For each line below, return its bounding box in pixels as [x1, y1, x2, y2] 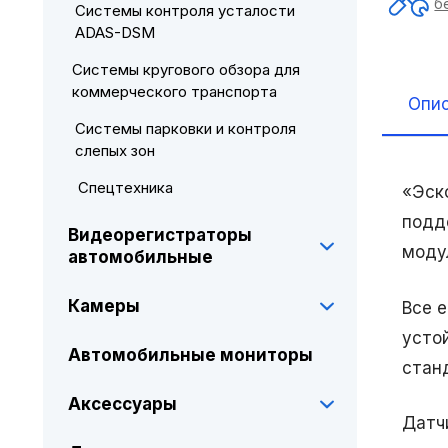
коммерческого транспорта [71, 82, 277, 101]
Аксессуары [67, 394, 177, 414]
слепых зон [75, 141, 156, 160]
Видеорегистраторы [67, 225, 252, 245]
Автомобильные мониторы [67, 345, 313, 365]
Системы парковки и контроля [75, 119, 297, 138]
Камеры [67, 296, 140, 316]
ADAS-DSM [75, 23, 156, 42]
